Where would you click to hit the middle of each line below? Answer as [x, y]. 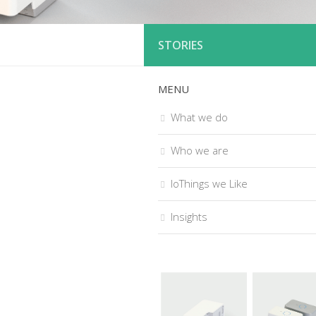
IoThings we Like [209, 183]
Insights [189, 217]
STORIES [181, 45]
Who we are [200, 150]
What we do [199, 117]
